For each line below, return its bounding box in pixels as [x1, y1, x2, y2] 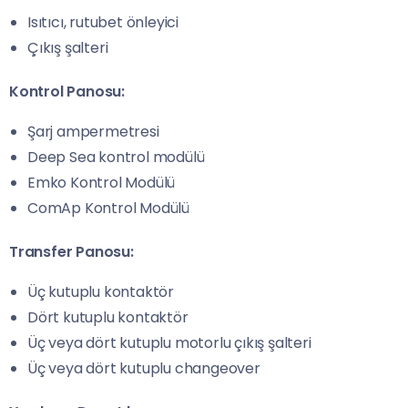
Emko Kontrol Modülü [27, 172, 176, 194]
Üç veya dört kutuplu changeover [27, 358, 260, 380]
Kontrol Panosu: [9, 81, 125, 103]
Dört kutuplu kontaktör [27, 307, 189, 329]
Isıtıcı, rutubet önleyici [27, 12, 178, 34]
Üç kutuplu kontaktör [27, 281, 174, 303]
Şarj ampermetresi [27, 121, 159, 143]
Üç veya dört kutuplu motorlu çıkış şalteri [27, 332, 311, 354]
